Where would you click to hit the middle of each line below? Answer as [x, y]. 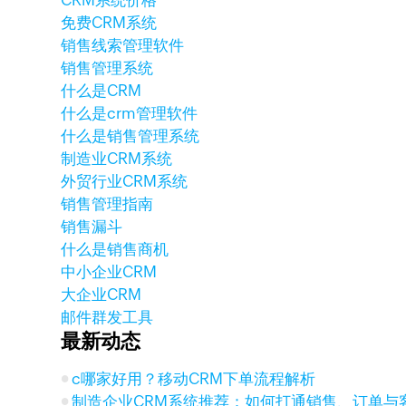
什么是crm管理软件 [130, 113]
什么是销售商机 [115, 249]
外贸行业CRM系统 [125, 181]
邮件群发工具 [107, 317]
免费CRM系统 [109, 23]
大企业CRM [101, 295]
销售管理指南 [107, 204]
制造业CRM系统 [117, 159]
